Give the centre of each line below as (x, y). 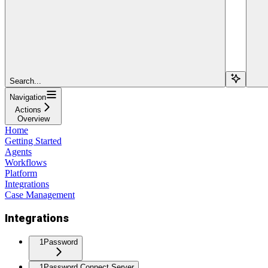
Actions (28, 109)
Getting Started (33, 141)
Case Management (40, 194)
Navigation (28, 97)
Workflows (26, 162)
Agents (18, 151)
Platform (21, 173)
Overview (33, 118)
